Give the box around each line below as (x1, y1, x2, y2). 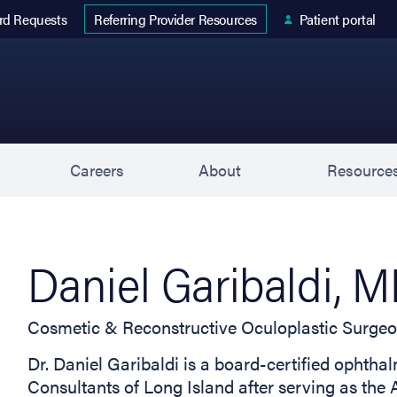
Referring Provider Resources (94, 9, 258, 29)
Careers (70, 159, 124, 181)
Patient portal (299, 8, 377, 29)
